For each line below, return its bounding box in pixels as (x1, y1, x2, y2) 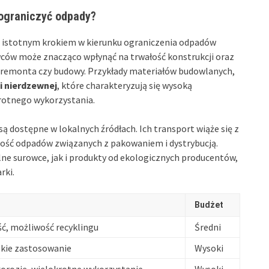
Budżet (195, 199, 223, 210)
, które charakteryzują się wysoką (57, 79, 192, 91)
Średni (195, 220, 221, 233)
